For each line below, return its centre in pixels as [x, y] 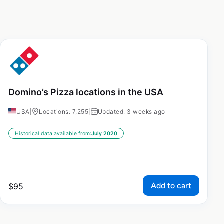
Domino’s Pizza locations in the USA [86, 92]
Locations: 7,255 [64, 112]
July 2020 [104, 134]
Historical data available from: [53, 134]
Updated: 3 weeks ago [131, 112]
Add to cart [171, 186]
